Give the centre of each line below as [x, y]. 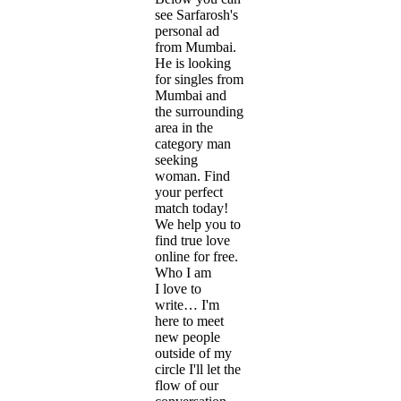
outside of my [193, 353]
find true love [192, 240]
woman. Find [192, 175]
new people [188, 337]
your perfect [189, 192]
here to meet [189, 320]
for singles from [199, 79]
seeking [176, 159]
